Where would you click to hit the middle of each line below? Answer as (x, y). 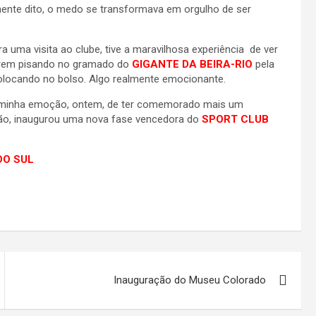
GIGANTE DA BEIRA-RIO (192, 64)
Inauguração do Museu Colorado (190, 280)
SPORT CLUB (235, 119)
